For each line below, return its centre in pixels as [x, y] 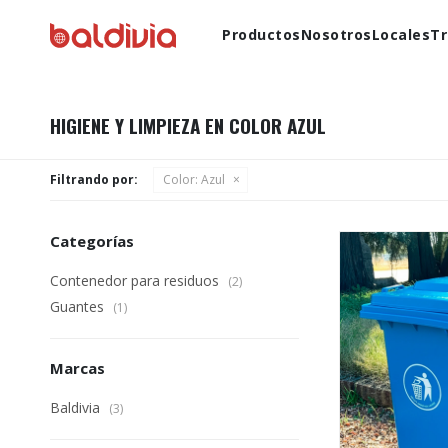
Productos [261, 34]
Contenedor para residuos [136, 280]
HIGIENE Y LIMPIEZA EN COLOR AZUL [188, 125]
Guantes [79, 306]
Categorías [92, 241]
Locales [401, 34]
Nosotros [336, 34]
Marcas [77, 368]
